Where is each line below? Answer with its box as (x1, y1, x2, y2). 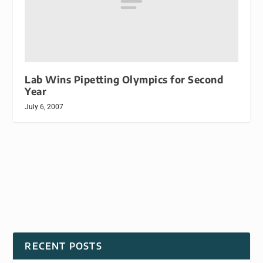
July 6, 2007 (25, 103, 64, 112)
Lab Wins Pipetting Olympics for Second (25, 73, 224, 86)
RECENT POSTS (25, 240, 102, 252)
